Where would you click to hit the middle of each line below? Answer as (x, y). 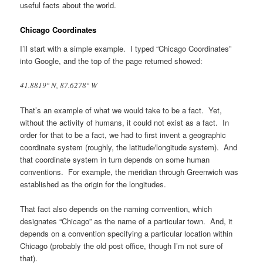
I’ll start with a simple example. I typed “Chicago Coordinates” (126, 48)
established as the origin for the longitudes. (93, 184)
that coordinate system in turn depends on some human (115, 160)
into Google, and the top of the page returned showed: (112, 60)
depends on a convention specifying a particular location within (127, 234)
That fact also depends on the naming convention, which (116, 209)
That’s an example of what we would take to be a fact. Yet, (121, 110)
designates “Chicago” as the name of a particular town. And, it (127, 221)
